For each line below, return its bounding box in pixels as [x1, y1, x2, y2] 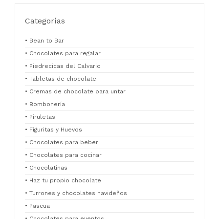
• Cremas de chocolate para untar [25, 88, 126, 95]
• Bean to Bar [25, 37, 64, 44]
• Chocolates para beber [25, 138, 98, 146]
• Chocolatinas [25, 164, 67, 171]
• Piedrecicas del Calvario [25, 62, 101, 69]
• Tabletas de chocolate [25, 75, 96, 82]
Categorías [25, 16, 65, 25]
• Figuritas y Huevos [25, 126, 82, 133]
